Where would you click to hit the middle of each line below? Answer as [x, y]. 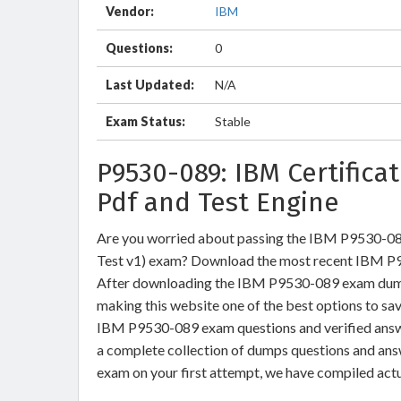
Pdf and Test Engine [218, 202]
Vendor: [130, 11]
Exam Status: [145, 121]
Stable [233, 121]
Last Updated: [150, 85]
